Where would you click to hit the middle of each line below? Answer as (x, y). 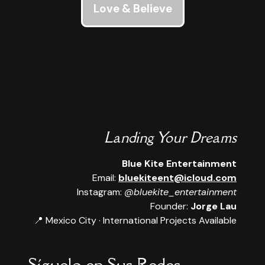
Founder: (170, 206)
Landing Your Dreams (170, 138)
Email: (105, 178)
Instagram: (101, 192)
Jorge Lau (214, 206)
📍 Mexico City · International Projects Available (135, 221)
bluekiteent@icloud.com (177, 178)
